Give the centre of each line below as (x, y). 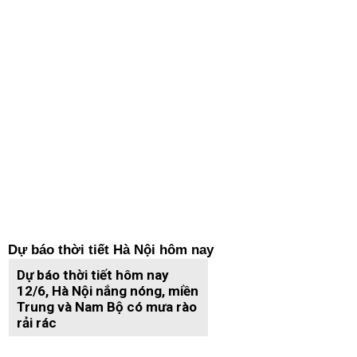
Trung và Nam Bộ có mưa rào (107, 307)
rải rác (37, 323)
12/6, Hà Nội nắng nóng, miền (108, 291)
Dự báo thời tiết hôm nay (93, 275)
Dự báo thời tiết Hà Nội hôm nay (111, 250)
